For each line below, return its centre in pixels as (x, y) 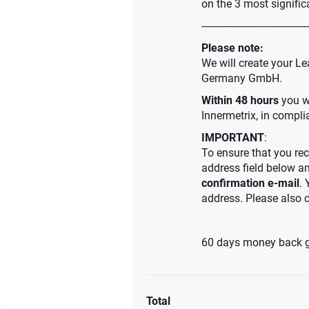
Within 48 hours (240, 100)
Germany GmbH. (242, 78)
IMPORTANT (233, 138)
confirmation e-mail (250, 183)
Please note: (232, 48)
